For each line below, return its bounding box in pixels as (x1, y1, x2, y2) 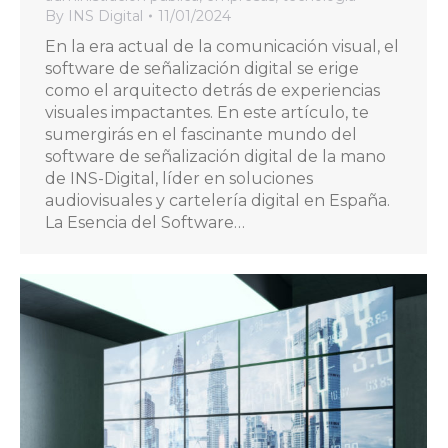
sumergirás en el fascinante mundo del (45, 124, 357, 144)
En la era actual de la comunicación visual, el (45, 36, 399, 56)
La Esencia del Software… (45, 212, 245, 232)
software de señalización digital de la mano (45, 146, 386, 166)
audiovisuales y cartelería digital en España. (45, 190, 390, 210)
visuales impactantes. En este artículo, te (45, 102, 369, 122)
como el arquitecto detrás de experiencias (45, 80, 380, 100)
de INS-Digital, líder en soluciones (45, 168, 313, 188)
